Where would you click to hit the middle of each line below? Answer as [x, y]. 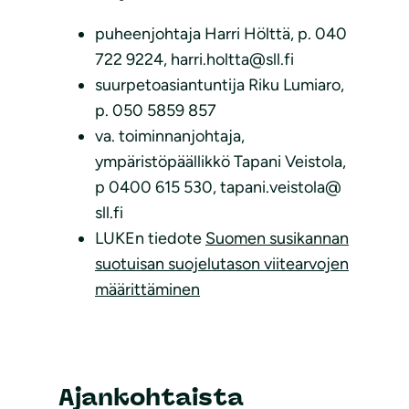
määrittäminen [147, 289]
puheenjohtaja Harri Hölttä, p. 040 [221, 33]
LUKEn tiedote [150, 238]
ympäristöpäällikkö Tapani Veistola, [220, 161]
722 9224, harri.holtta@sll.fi [194, 59]
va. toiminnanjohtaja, [170, 136]
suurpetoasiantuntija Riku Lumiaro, [220, 84]
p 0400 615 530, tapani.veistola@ [218, 187]
